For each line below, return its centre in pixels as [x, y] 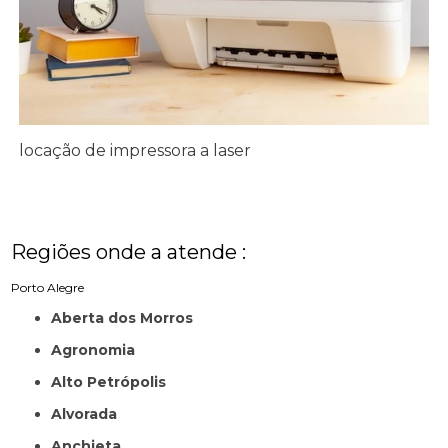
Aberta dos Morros [128, 318]
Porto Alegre [48, 288]
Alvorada [90, 414]
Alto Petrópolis [114, 382]
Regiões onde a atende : [129, 252]
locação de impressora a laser [135, 151]
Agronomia [99, 350]
